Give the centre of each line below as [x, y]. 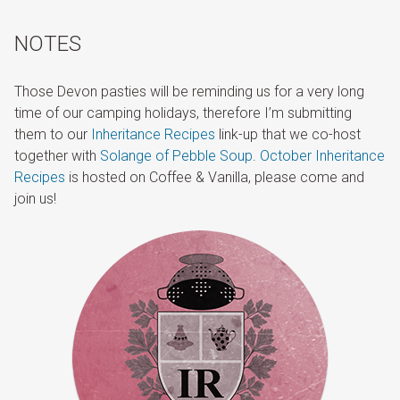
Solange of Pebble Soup [176, 156]
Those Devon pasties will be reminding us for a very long [189, 92]
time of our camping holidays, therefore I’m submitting [183, 113]
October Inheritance [322, 156]
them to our [53, 135]
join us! [35, 199]
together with [57, 156]
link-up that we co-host [288, 135]
